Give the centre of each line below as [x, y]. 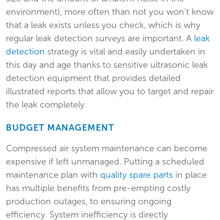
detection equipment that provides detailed [93, 78]
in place [190, 175]
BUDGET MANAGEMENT [60, 128]
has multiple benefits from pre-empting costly [98, 188]
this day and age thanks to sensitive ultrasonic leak [107, 65]
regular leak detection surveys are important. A [100, 39]
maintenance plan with [53, 175]
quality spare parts [137, 175]
